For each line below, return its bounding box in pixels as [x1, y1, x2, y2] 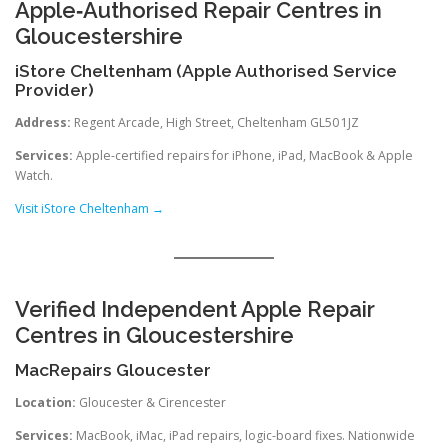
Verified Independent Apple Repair [15, 295, 375, 322]
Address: [15, 113, 71, 131]
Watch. [15, 167, 53, 185]
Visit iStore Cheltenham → [15, 200, 164, 218]
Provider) [15, 79, 94, 100]
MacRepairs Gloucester [15, 359, 211, 380]
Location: [15, 393, 76, 411]
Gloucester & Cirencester [76, 393, 226, 411]
